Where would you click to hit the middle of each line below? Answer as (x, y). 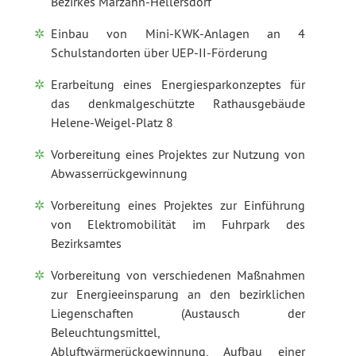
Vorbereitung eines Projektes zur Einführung (178, 205)
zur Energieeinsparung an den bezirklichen (178, 294)
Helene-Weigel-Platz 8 (112, 122)
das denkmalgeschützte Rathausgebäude (178, 103)
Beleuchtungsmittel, (105, 332)
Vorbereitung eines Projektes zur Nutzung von (178, 154)
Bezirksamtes (86, 243)
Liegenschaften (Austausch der (178, 313)
